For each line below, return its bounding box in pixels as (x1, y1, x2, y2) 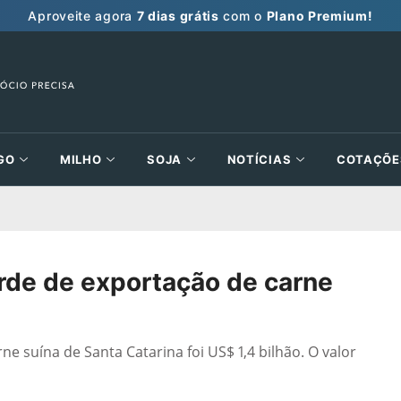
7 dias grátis (136, 7, 219, 23)
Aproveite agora (28, 7, 137, 23)
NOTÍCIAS (226, 152, 292, 166)
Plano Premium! (266, 7, 373, 23)
